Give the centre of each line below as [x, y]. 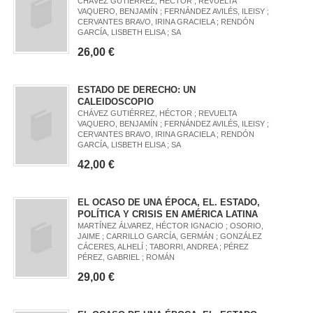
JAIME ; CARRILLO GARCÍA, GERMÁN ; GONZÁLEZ [170, 236]
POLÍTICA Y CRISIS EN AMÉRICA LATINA [168, 214]
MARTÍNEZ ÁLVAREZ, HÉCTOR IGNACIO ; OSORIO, [171, 225]
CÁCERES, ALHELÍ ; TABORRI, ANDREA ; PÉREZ [163, 246]
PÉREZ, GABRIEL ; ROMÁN [126, 257]
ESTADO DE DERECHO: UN [137, 89]
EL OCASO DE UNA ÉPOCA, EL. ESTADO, [169, 202]
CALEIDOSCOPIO [116, 101]
